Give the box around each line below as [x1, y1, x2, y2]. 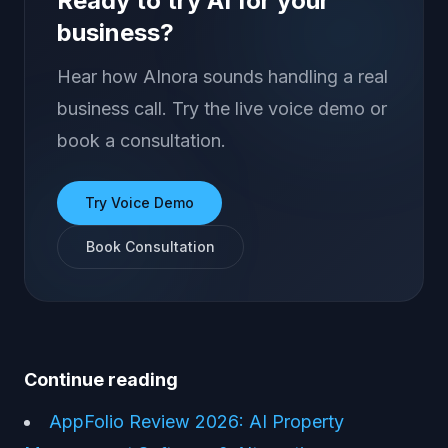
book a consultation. [57, 130, 226, 151]
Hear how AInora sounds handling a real [57, 66, 388, 87]
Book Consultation [86, 238, 215, 255]
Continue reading [24, 369, 178, 390]
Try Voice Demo [85, 194, 194, 211]
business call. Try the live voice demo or [57, 98, 387, 119]
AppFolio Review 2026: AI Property [49, 411, 344, 432]
